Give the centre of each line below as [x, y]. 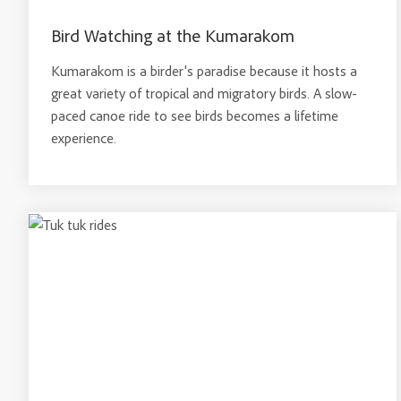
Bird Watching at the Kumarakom [173, 35]
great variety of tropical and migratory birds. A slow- [204, 93]
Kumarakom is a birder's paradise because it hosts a [204, 71]
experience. [84, 138]
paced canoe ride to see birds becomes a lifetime [195, 115]
